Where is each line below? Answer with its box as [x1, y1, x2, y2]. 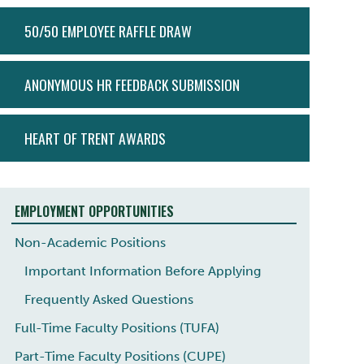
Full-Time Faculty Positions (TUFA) [14, 319, 219, 336]
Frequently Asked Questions [24, 291, 193, 307]
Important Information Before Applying [24, 262, 261, 279]
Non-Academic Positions [14, 234, 166, 250]
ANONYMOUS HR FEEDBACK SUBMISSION [24, 74, 240, 95]
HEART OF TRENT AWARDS [24, 128, 166, 149]
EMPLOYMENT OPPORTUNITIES [14, 201, 174, 221]
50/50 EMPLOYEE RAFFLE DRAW [24, 20, 192, 41]
